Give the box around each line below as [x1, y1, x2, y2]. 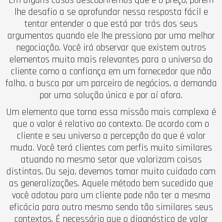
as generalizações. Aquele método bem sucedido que [9, 176, 213, 190]
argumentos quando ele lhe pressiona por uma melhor [7, 29, 215, 42]
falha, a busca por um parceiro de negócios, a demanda [5, 76, 217, 90]
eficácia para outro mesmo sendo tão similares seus [9, 200, 213, 214]
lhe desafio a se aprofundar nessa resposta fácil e [14, 5, 208, 18]
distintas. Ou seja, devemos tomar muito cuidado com [6, 165, 216, 178]
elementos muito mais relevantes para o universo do [9, 53, 213, 66]
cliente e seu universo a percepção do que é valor [16, 129, 206, 142]
